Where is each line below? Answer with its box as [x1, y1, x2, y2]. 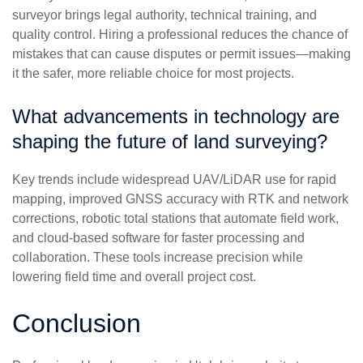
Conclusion [12, 309, 141, 339]
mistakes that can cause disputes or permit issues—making [12, 47, 351, 62]
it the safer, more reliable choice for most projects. [12, 66, 294, 81]
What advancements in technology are [12, 105, 340, 128]
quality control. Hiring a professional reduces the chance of [12, 28, 348, 42]
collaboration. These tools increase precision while [12, 250, 303, 265]
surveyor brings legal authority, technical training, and [12, 8, 317, 23]
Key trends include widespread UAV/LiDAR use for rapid [12, 173, 336, 187]
